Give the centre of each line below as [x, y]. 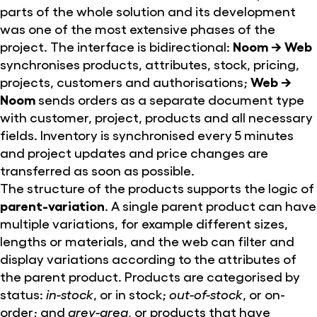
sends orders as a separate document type [170, 99]
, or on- [264, 293]
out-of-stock [206, 293]
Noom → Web [272, 46]
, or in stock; [131, 293]
